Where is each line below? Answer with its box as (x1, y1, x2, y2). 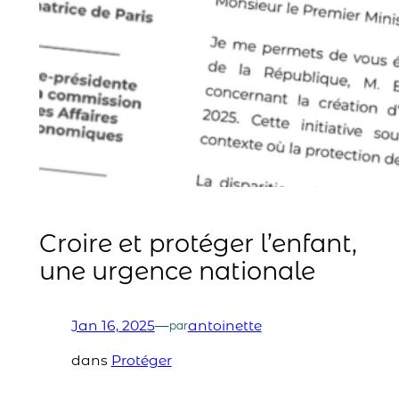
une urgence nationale (38, 256, 315, 286)
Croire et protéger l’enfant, (38, 228, 357, 258)
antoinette (187, 316, 262, 334)
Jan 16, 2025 (70, 316, 155, 334)
